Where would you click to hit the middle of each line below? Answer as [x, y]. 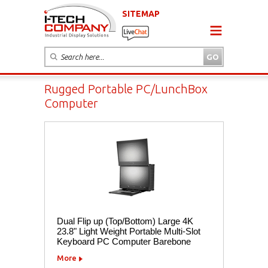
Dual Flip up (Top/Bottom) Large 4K [125, 221]
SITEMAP [141, 13]
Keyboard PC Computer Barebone [124, 241]
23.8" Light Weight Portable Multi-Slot [129, 231]
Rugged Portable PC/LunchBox [126, 89]
